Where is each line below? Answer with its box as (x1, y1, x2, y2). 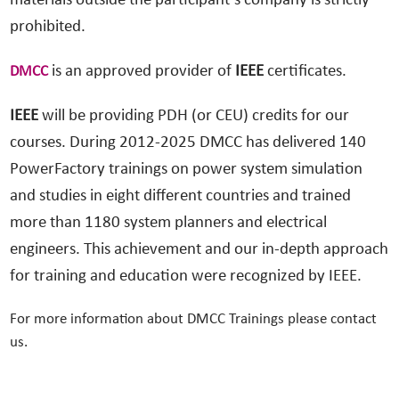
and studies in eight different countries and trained (9, 188, 351, 206)
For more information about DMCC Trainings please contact (9, 312, 377, 328)
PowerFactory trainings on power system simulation (9, 161, 362, 179)
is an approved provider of (47, 63, 235, 81)
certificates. (263, 63, 346, 81)
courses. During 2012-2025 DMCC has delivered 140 (9, 134, 366, 152)
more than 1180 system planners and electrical (9, 215, 327, 232)
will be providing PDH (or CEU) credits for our (37, 108, 349, 126)
